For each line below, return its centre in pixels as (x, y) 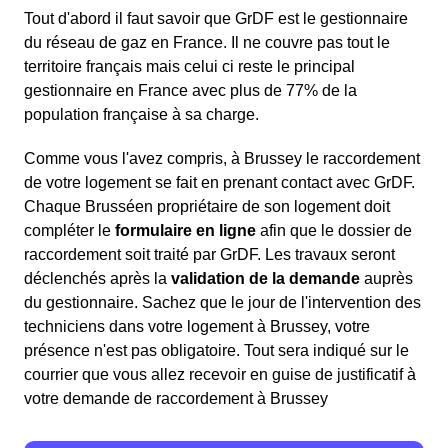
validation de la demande (265, 279)
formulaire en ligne (185, 231)
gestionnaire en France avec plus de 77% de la (190, 91)
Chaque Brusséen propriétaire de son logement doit (207, 207)
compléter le (69, 231)
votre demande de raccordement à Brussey (176, 399)
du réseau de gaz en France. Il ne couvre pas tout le (207, 43)
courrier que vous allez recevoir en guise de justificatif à (220, 375)
